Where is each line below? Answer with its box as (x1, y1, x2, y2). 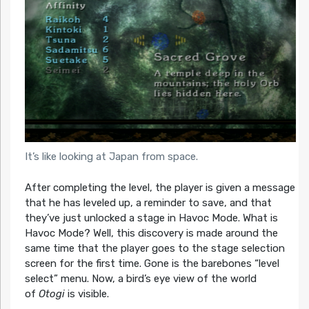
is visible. (64, 287, 109, 300)
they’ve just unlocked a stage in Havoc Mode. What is (24, 211, 278, 224)
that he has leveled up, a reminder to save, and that (24, 196, 272, 209)
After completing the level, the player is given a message (24, 181, 295, 194)
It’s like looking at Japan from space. (24, 150, 198, 163)
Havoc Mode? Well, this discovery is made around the (24, 226, 278, 239)
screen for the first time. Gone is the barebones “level (24, 257, 279, 270)
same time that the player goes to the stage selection (24, 241, 285, 255)
